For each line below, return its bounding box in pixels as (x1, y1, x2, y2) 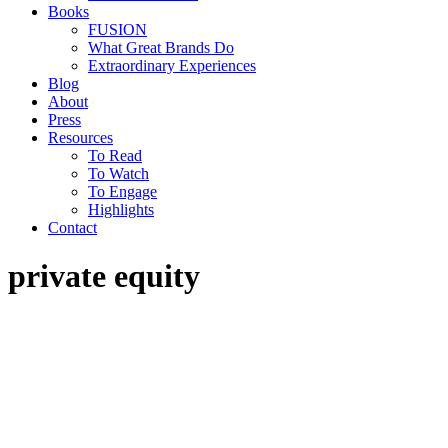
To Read (88, 147, 142, 164)
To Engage (88, 183, 157, 200)
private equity (8, 258, 200, 295)
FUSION (88, 21, 147, 38)
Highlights (88, 201, 154, 218)
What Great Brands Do (88, 39, 234, 56)
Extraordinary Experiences (88, 57, 256, 74)
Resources (48, 129, 113, 146)
